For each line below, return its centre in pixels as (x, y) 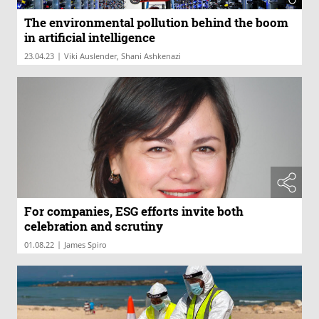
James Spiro (85, 245)
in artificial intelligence (90, 38)
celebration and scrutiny (94, 226)
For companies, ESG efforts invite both (134, 211)
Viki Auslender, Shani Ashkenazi (122, 56)
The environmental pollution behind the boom (156, 23)
